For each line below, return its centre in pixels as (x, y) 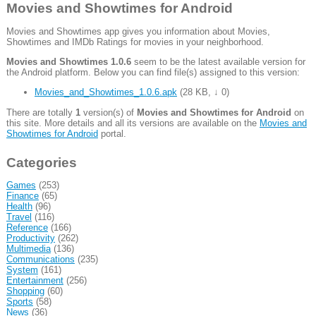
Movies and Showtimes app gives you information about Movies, (138, 31)
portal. (112, 133)
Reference (27, 228)
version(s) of (108, 112)
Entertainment (35, 281)
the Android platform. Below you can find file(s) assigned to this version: (153, 72)
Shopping (25, 291)
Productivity (30, 238)
